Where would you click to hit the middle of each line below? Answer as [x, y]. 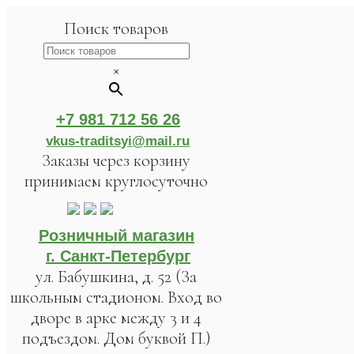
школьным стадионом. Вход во [117, 297]
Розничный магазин [116, 235]
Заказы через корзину [117, 160]
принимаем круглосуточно [117, 181]
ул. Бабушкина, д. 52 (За [117, 277]
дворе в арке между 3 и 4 [117, 318]
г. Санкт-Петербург [118, 256]
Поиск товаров [117, 28]
